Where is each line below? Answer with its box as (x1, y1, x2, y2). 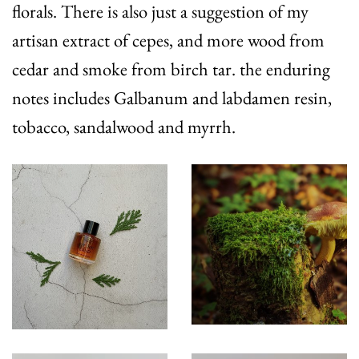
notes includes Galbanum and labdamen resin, (12, 86, 332, 110)
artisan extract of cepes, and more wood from (12, 28, 325, 52)
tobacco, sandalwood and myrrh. (12, 115, 236, 139)
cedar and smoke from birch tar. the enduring (12, 57, 330, 81)
